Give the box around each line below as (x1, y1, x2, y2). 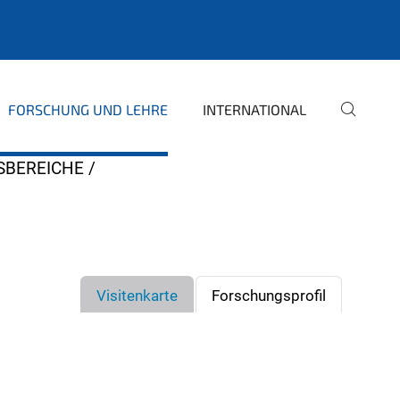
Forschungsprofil (212, 286, 326, 304)
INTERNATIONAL (203, 101, 306, 118)
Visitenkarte (96, 286, 178, 304)
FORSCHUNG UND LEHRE (8, 101, 168, 118)
